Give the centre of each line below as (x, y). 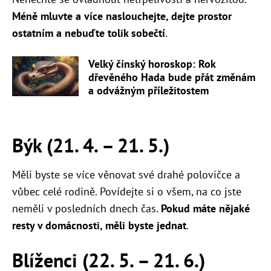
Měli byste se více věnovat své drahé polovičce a (126, 174)
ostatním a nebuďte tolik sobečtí (89, 33)
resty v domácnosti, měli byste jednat (99, 225)
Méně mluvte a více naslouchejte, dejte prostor (122, 16)
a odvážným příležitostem (149, 90)
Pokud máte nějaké (205, 208)
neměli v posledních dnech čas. (87, 208)
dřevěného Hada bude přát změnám (172, 77)
